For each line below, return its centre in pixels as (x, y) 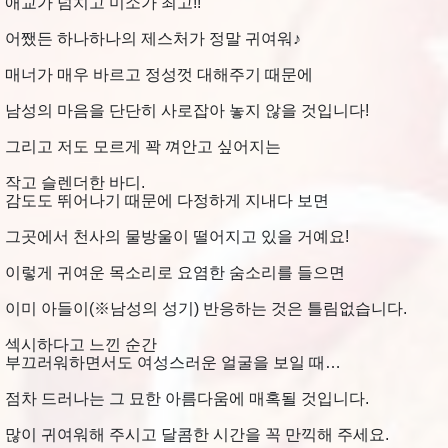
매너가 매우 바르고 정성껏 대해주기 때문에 (159, 75)
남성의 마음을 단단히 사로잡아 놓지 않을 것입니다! (187, 111)
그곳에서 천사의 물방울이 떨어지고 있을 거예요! (177, 237)
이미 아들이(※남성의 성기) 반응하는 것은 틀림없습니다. (206, 309)
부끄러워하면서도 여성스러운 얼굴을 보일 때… (173, 363)
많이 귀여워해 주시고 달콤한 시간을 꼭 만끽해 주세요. (197, 435)
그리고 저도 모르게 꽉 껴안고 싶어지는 (143, 147)
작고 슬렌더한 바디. (75, 183)
